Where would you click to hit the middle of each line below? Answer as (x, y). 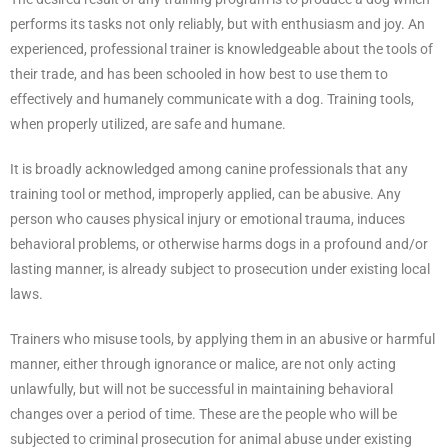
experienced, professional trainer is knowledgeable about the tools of (221, 48)
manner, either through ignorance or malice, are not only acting (203, 363)
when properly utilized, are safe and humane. (148, 123)
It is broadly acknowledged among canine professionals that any (209, 168)
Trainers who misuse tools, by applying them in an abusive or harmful (222, 338)
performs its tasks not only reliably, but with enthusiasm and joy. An (217, 23)
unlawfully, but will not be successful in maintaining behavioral (201, 388)
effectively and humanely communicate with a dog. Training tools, (212, 98)
